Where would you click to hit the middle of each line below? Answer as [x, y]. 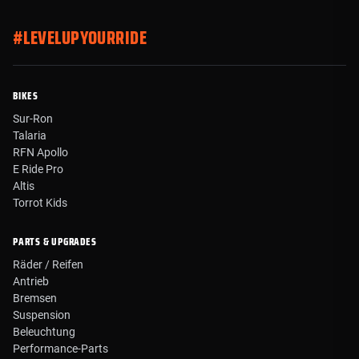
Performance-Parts [61, 348]
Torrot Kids [40, 202]
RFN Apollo [40, 152]
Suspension [42, 315]
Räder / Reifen [48, 264]
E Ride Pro [38, 169]
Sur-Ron [33, 118]
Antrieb [31, 281]
